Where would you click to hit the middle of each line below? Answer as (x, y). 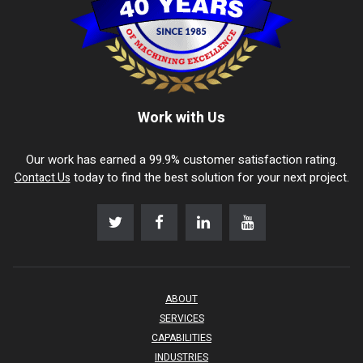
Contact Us (42, 178)
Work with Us (181, 118)
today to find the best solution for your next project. (209, 178)
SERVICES (181, 318)
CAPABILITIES (181, 337)
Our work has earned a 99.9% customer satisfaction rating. (181, 160)
